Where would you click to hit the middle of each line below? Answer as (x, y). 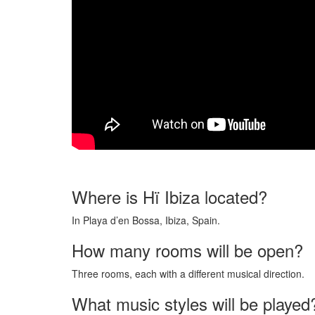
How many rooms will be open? (187, 250)
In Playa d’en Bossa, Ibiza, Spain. (146, 220)
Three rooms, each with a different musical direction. (188, 273)
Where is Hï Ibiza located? (169, 196)
